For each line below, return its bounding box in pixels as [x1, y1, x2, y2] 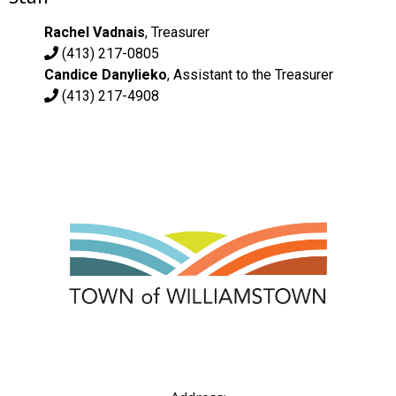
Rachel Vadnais [44, 23, 145, 41]
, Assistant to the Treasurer [167, 65, 333, 83]
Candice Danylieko [44, 65, 167, 83]
